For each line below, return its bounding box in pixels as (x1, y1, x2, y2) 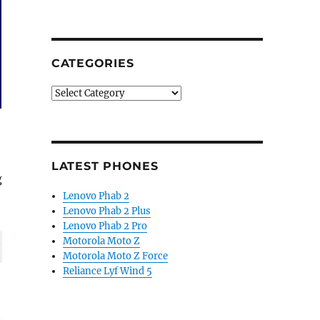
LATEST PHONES (51, 159, 159, 173)
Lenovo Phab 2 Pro (63, 220, 148, 232)
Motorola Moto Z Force (63, 250, 169, 262)
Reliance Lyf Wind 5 (63, 265, 153, 277)
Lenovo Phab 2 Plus (63, 205, 151, 217)
